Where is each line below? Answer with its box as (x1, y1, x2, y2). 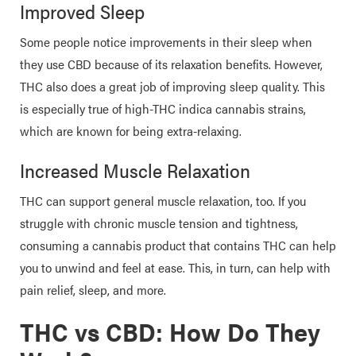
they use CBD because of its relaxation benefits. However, (20, 55, 323, 73)
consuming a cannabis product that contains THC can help (20, 236, 336, 254)
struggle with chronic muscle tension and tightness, (20, 214, 298, 232)
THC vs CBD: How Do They (20, 313, 320, 349)
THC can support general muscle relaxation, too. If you (20, 192, 306, 210)
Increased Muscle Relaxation (20, 157, 250, 184)
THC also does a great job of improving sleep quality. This (20, 77, 325, 95)
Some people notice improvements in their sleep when (20, 33, 312, 51)
